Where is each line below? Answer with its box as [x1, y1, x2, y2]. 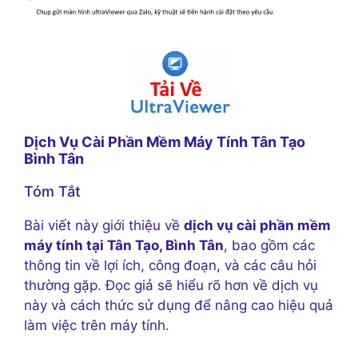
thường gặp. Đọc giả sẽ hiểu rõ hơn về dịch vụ [24, 277, 318, 294]
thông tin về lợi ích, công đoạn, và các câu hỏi [24, 257, 316, 274]
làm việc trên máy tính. [24, 317, 169, 334]
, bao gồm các [224, 237, 315, 254]
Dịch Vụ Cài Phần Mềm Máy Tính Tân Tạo [24, 133, 305, 151]
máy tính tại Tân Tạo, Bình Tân [24, 237, 224, 254]
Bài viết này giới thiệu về [24, 217, 184, 234]
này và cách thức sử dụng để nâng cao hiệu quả [24, 297, 333, 314]
